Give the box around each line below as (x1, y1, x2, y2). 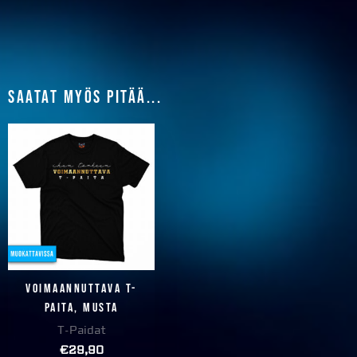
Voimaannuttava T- (25, 281, 137, 297)
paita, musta (44, 300, 119, 316)
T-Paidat (57, 324, 106, 339)
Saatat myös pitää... (8, 87, 162, 109)
